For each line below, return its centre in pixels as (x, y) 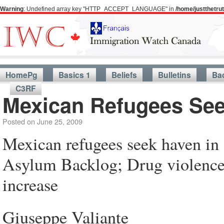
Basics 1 (74, 75)
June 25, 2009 (60, 121)
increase (30, 184)
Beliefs (124, 75)
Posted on (19, 121)
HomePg (21, 75)
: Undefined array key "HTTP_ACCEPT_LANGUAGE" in (99, 9)
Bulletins (174, 75)
